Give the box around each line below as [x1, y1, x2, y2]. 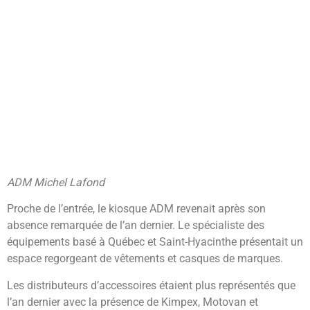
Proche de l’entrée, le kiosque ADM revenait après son [7, 202, 266, 216]
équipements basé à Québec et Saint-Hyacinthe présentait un [7, 235, 303, 249]
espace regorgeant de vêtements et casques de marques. [7, 252, 283, 266]
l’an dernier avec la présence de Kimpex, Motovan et [7, 295, 258, 309]
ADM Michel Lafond [7, 175, 104, 189]
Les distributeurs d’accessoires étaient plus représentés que [7, 278, 295, 292]
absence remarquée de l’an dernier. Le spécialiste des [7, 219, 264, 232]
